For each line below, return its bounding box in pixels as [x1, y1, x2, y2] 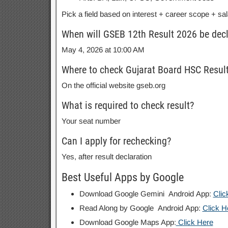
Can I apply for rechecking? [61, 134, 171, 147]
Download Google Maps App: [79, 217, 176, 226]
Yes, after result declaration [61, 152, 152, 161]
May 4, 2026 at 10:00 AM [61, 45, 145, 54]
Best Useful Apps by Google [61, 170, 184, 184]
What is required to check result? [61, 99, 194, 111]
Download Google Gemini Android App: [79, 189, 213, 198]
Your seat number [61, 116, 121, 125]
